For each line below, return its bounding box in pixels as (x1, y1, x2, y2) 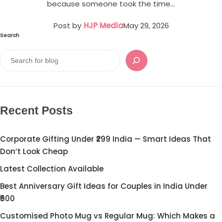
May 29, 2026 (123, 20, 169, 31)
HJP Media (83, 20, 123, 31)
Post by (53, 20, 81, 31)
